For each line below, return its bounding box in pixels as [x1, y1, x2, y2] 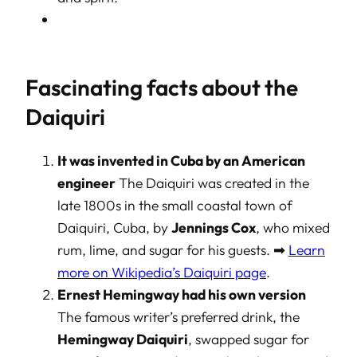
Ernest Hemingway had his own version [57, 284, 306, 304]
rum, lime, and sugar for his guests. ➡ [57, 240, 288, 259]
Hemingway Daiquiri [57, 329, 188, 348]
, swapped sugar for [188, 329, 309, 348]
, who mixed [256, 218, 330, 237]
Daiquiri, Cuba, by [57, 218, 171, 237]
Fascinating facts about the [25, 73, 298, 101]
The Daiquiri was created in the [116, 173, 309, 192]
